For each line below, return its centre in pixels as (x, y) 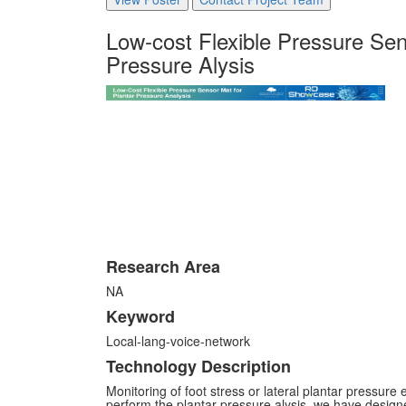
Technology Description (198, 367)
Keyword (140, 317)
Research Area (163, 267)
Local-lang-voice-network (178, 341)
